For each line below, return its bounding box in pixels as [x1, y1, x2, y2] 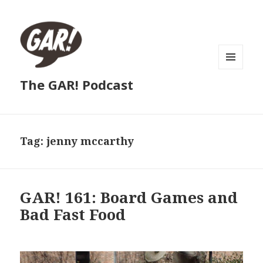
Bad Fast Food [20, 204, 126, 225]
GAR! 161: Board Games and [20, 187, 238, 208]
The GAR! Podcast [20, 76, 134, 94]
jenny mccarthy [46, 134, 134, 149]
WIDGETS [218, 88, 253, 99]
